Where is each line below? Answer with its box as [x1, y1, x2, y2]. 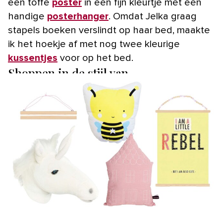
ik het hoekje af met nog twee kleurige [8, 39, 180, 49]
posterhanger [47, 11, 109, 21]
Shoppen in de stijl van [8, 64, 128, 81]
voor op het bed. [57, 53, 133, 63]
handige [8, 11, 47, 21]
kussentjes [8, 53, 57, 63]
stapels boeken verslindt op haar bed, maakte [8, 25, 210, 35]
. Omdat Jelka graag [109, 11, 197, 21]
